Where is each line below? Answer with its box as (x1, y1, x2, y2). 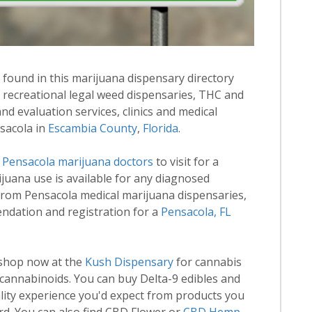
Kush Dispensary (85, 253, 174, 270)
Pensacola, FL (161, 203, 232, 219)
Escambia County (48, 120, 138, 136)
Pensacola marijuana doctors (2, 153, 154, 169)
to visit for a (153, 153, 219, 169)
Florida (143, 120, 179, 136)
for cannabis (173, 253, 242, 270)
